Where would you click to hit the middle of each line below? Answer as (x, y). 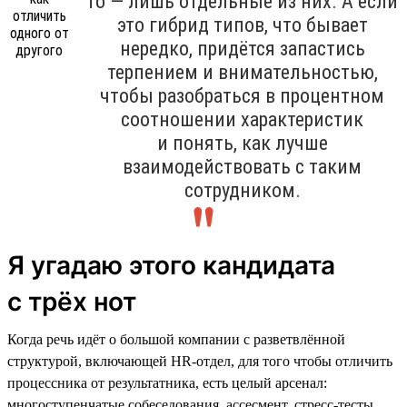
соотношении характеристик (242, 119)
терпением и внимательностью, (242, 72)
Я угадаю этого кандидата (171, 265)
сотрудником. (242, 190)
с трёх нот (72, 301)
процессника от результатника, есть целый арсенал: (167, 382)
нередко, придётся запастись (242, 48)
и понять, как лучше (242, 143)
